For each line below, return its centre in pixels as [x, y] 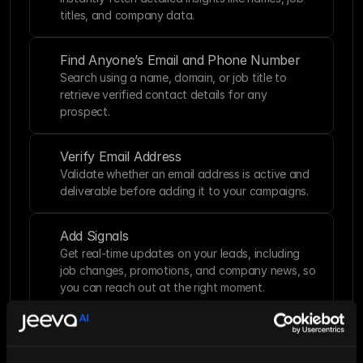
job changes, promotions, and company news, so [188, 270]
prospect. [85, 111]
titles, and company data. [128, 15]
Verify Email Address [121, 156]
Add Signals [94, 236]
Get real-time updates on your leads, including [180, 253]
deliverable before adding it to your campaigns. [184, 191]
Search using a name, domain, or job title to [173, 77]
